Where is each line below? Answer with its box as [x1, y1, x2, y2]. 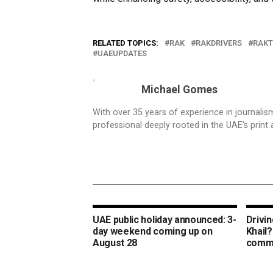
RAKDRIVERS [196, 38, 242, 48]
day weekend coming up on [93, 225, 213, 237]
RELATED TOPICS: [93, 38, 158, 48]
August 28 [93, 237, 138, 249]
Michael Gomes [141, 83, 218, 96]
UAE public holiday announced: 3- [93, 214, 236, 225]
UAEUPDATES [97, 49, 147, 58]
